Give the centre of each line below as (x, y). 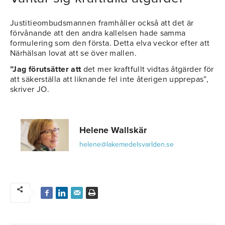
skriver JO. (30, 90)
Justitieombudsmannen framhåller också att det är (102, 23)
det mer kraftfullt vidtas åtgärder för (147, 70)
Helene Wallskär (113, 130)
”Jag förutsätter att (46, 70)
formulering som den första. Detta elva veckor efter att (110, 43)
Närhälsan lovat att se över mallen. (73, 53)
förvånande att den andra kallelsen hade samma (98, 33)
